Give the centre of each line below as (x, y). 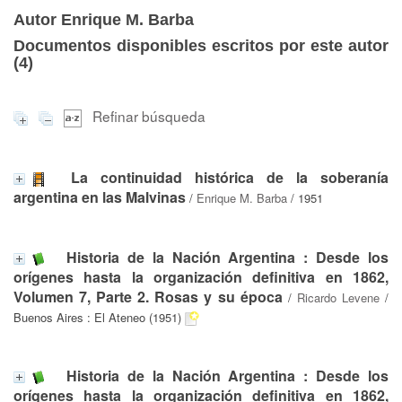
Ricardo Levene (338, 297)
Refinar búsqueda (149, 116)
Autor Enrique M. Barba (104, 20)
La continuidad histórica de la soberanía (230, 177)
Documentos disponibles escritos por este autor (201, 46)
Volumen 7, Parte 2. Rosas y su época (148, 296)
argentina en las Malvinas (100, 197)
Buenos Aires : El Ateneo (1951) (97, 317)
